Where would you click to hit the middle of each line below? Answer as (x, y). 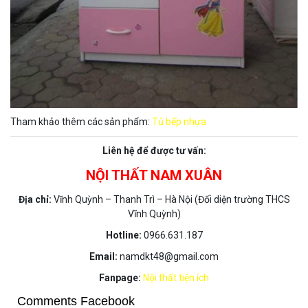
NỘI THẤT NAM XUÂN (154, 176)
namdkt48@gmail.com (168, 257)
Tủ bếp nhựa (179, 122)
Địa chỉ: (36, 200)
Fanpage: (120, 278)
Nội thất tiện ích (176, 278)
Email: (103, 257)
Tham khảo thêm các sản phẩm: (81, 122)
